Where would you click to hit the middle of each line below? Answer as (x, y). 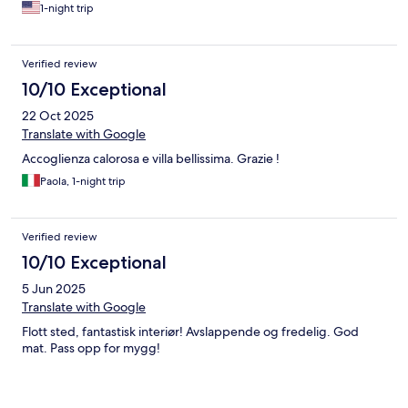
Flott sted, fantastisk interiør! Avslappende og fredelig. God (190, 331)
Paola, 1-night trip (83, 181)
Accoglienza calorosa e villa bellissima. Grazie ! (151, 158)
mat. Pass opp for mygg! (91, 347)
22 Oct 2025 (58, 115)
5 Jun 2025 (54, 288)
